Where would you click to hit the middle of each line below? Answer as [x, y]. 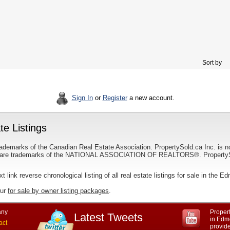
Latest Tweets [108, 217]
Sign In [82, 98]
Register [115, 98]
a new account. [151, 98]
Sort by [211, 63]
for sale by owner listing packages [58, 191]
